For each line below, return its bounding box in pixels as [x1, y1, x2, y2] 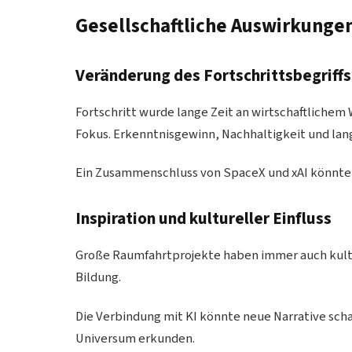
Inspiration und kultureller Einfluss [75, 206, 332, 231]
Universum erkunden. [75, 328, 196, 348]
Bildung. [75, 267, 122, 287]
